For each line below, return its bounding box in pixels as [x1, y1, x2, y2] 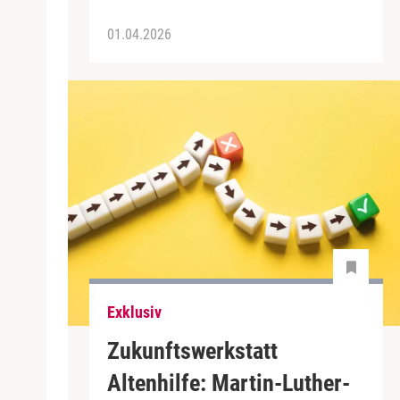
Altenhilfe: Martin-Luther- [107, 369, 350, 396]
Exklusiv [107, 303, 162, 322]
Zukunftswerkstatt [107, 337, 278, 364]
